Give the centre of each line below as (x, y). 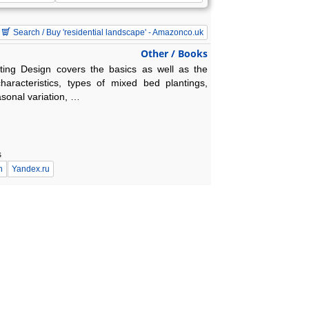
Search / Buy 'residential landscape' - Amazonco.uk (107, 33)
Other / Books (175, 54)
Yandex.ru (30, 169)
